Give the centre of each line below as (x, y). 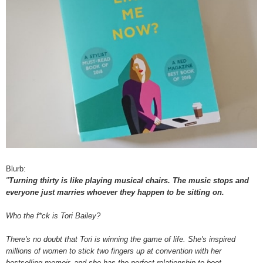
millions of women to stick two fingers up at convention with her (114, 251)
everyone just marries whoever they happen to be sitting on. (115, 193)
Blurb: (17, 169)
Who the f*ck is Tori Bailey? (53, 216)
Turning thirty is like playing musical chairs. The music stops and (129, 181)
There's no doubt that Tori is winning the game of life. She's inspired (121, 240)
